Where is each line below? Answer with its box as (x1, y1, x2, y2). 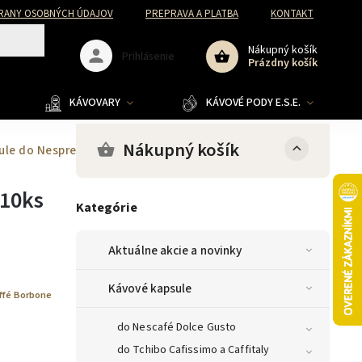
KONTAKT (271, 6, 314, 21)
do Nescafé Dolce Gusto (117, 319, 237, 336)
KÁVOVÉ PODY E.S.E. (206, 95, 301, 111)
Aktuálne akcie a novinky (108, 242, 242, 260)
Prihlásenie (122, 48, 175, 65)
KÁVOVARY (69, 95, 120, 111)
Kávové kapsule (108, 280, 192, 298)
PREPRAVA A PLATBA (145, 6, 238, 21)
